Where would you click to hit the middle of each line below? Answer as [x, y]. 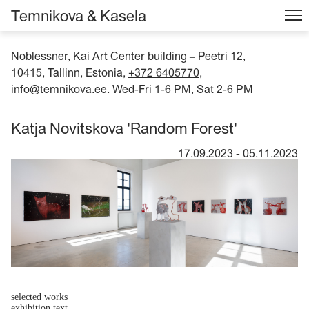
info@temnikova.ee [59, 89]
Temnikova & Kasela [79, 16]
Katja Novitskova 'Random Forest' [124, 128]
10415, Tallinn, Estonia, [70, 72]
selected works [39, 297]
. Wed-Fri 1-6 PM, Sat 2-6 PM [180, 89]
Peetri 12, [222, 56]
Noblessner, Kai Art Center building [100, 56]
